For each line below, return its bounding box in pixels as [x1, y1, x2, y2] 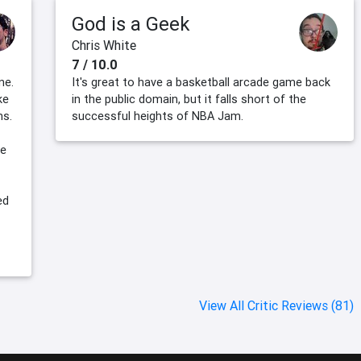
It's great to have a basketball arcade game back [72, 75, 330, 90]
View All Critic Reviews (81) [199, 297, 354, 314]
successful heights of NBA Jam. [72, 109, 243, 124]
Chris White [72, 37, 136, 54]
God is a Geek [72, 12, 190, 36]
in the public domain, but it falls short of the [72, 92, 306, 107]
